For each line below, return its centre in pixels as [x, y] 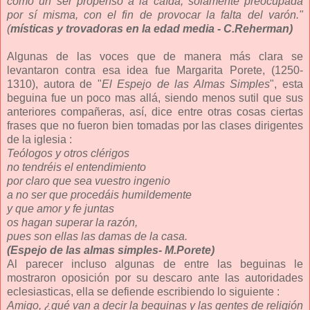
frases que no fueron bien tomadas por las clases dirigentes [155, 125]
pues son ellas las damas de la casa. [97, 236]
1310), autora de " [54, 84]
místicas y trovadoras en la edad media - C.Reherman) [152, 28]
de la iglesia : [39, 139]
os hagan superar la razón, [72, 222]
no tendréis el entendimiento [76, 167]
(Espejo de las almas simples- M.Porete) [111, 250]
